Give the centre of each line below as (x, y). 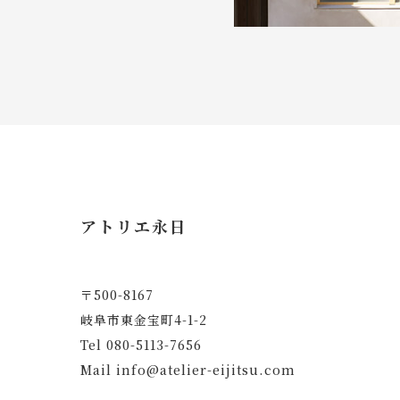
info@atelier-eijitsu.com (206, 369)
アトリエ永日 (134, 225)
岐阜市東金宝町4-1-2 (144, 319)
